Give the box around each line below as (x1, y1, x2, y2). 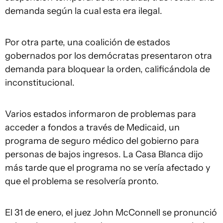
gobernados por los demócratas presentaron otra (5, 50, 212, 62)
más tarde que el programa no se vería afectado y (5, 162, 210, 174)
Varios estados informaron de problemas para (5, 109, 196, 120)
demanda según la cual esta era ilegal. (5, 5, 162, 17)
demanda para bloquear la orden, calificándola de (5, 64, 210, 75)
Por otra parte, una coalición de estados (5, 37, 170, 48)
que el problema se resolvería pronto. (5, 176, 159, 187)
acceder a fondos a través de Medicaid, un (5, 122, 180, 133)
